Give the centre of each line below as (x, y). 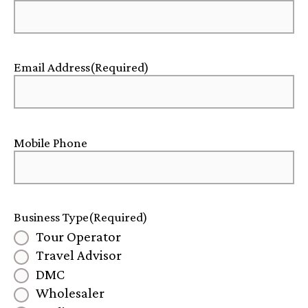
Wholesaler (70, 293)
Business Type (51, 217)
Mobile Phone (51, 142)
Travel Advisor (79, 255)
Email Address (52, 67)
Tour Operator (78, 236)
